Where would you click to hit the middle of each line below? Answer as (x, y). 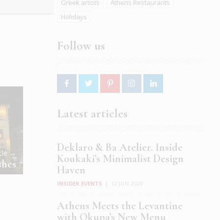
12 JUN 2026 (127, 184)
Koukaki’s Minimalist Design (120, 159)
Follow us (81, 46)
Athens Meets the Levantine (120, 206)
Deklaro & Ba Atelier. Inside (120, 148)
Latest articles (92, 114)
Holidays (74, 17)
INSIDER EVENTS (80, 184)
